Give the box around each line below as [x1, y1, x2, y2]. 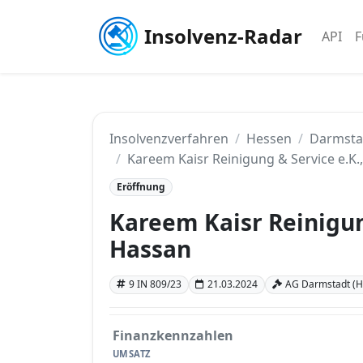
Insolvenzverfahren [109, 130, 228, 147]
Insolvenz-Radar [144, 23, 302, 49]
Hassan [109, 233, 191, 265]
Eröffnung [116, 180, 165, 194]
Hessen [246, 130, 292, 147]
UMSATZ [113, 347, 151, 360]
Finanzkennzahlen [113, 326, 233, 344]
